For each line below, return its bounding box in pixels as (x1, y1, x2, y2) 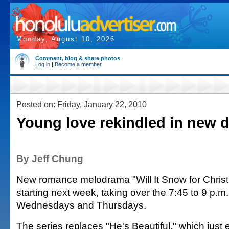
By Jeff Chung (16, 153, 83, 164)
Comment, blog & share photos (35, 55, 120, 61)
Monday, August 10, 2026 (16, 35, 115, 43)
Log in (35, 61, 50, 67)
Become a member (55, 61, 102, 67)
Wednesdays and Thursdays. (16, 199, 146, 211)
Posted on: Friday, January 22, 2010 (16, 100, 147, 109)
